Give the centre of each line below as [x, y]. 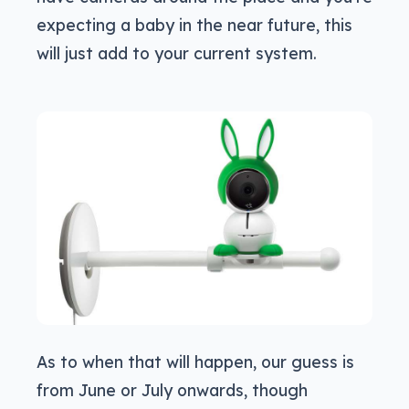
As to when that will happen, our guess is [195, 361]
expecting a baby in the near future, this [194, 24]
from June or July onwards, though [172, 389]
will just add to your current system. [177, 52]
